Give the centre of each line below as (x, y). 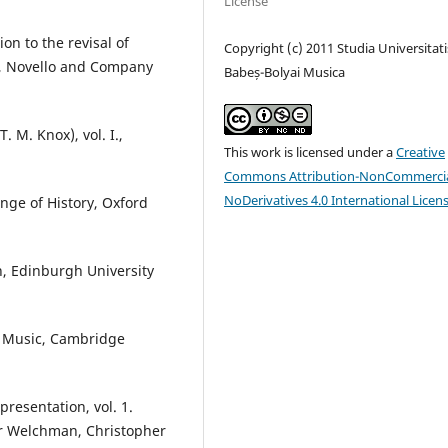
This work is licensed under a (310, 152)
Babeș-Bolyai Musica (285, 72)
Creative (421, 152)
